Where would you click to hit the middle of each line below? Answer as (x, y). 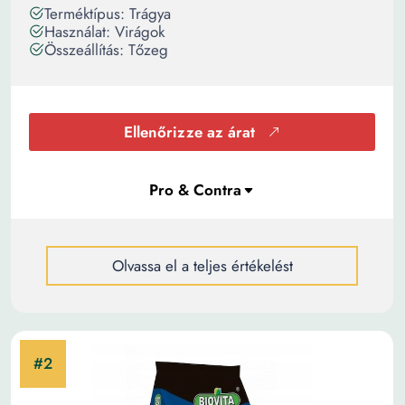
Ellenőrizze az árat (189, 132)
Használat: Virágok (104, 32)
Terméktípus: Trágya (108, 14)
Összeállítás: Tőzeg (106, 50)
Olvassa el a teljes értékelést (202, 266)
